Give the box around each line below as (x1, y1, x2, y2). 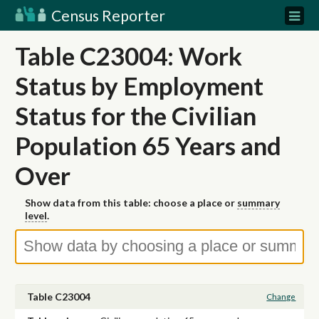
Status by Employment (15, 70, 263, 100)
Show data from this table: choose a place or (25, 197, 237, 209)
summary (237, 197, 280, 209)
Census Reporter (48, 6, 165, 24)
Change (266, 292, 296, 302)
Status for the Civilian (15, 100, 256, 130)
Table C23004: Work (15, 41, 242, 70)
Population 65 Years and (15, 130, 281, 160)
